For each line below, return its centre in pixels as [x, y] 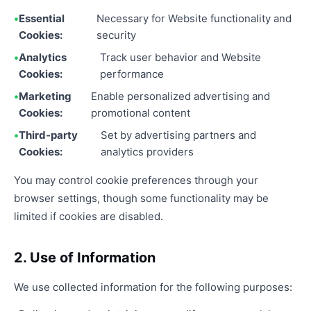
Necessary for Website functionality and [194, 18]
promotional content [141, 113]
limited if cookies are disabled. [89, 216]
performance [132, 74]
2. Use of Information [85, 258]
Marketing [45, 96]
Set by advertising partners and [179, 135]
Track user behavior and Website [180, 57]
